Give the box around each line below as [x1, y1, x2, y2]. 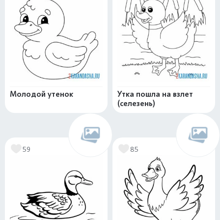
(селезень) [117, 99, 155, 108]
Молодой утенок [10, 89, 73, 99]
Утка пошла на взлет [117, 89, 193, 99]
